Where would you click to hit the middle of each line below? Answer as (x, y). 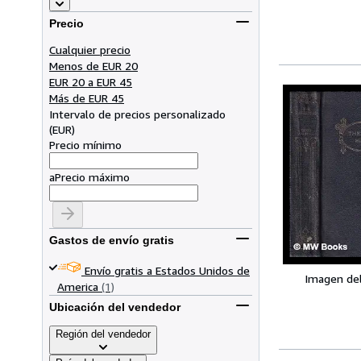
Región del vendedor (103, 334)
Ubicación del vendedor (115, 307)
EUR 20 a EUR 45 (91, 81)
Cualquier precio (90, 49)
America (78, 286)
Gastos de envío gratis (112, 241)
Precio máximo (92, 176)
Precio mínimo (85, 144)
